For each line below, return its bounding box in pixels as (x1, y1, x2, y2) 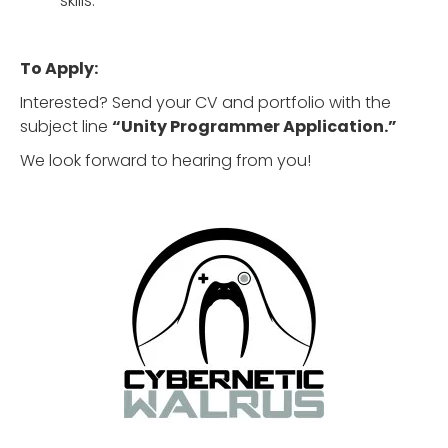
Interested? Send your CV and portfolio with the (20, 91, 391, 114)
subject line (20, 115, 112, 138)
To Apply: (20, 57, 98, 80)
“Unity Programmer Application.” (112, 115, 397, 138)
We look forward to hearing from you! (20, 149, 311, 172)
